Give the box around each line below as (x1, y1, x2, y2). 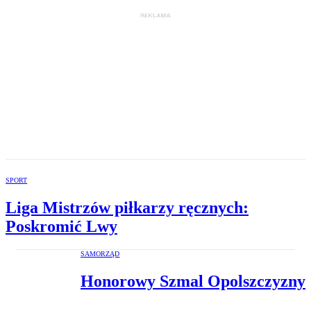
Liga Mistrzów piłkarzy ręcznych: (6, 198, 249, 217)
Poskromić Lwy (6, 217, 117, 235)
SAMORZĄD (81, 249, 120, 258)
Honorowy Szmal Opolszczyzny (81, 271, 305, 290)
